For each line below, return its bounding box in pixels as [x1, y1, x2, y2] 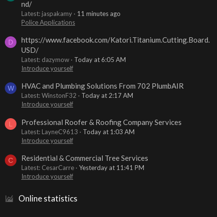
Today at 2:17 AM [81, 92, 133, 100]
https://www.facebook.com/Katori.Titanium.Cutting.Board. [21, 35, 210, 45]
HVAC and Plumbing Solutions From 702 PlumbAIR [21, 81, 184, 91]
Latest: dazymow [21, 56, 69, 64]
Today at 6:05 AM [74, 56, 126, 64]
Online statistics [18, 193, 77, 203]
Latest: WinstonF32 [21, 92, 77, 100]
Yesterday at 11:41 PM [79, 164, 144, 171]
